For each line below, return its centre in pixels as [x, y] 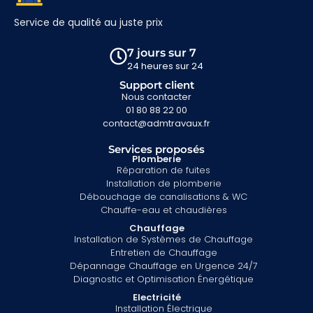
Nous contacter [156, 96]
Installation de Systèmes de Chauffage [163, 239]
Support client [156, 85]
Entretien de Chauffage [163, 252]
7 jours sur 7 [162, 52]
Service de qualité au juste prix [88, 23]
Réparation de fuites [163, 170]
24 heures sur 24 [165, 66]
